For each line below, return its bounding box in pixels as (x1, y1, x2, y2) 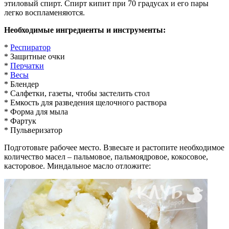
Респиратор (10, 43, 51, 52)
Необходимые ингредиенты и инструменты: (4, 26, 166, 35)
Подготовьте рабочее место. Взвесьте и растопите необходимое (4, 143, 224, 152)
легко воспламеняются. (4, 8, 85, 17)
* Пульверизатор (4, 126, 62, 135)
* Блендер (4, 80, 39, 89)
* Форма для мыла (4, 107, 68, 117)
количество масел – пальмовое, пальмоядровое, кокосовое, (4, 152, 208, 162)
